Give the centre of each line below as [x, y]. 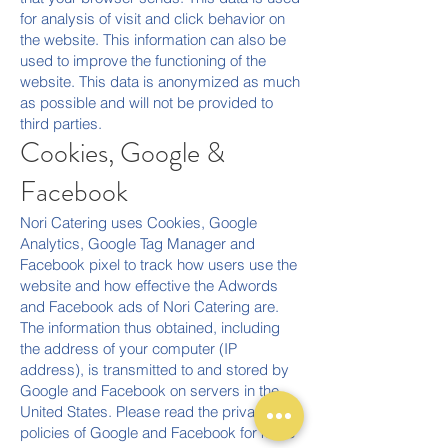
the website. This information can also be [153, 39]
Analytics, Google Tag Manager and [137, 243]
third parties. [61, 123]
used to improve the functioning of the [143, 60]
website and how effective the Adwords [149, 285]
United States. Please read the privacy [145, 411]
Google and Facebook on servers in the [149, 390]
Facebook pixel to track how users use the [158, 264]
